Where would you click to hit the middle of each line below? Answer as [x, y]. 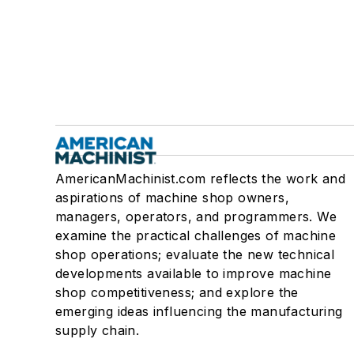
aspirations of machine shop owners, [172, 198]
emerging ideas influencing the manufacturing [199, 312]
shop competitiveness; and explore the [177, 293]
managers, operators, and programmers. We [196, 217]
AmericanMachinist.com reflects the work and [201, 179]
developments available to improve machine [194, 274]
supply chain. [98, 331]
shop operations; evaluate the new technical [195, 255]
